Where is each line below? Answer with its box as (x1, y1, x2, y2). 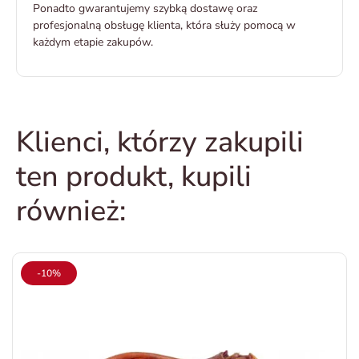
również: (16, 192, 126, 232)
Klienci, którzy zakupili (16, 123, 304, 163)
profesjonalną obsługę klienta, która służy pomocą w (33, 18, 296, 34)
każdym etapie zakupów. (33, 34, 153, 50)
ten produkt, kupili (16, 157, 252, 197)
